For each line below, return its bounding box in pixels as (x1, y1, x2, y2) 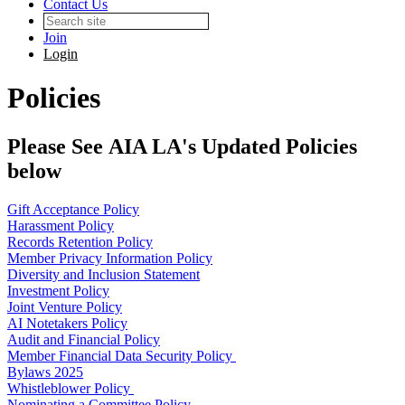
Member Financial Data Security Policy (7, 347, 236, 363)
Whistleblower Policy (7, 380, 134, 396)
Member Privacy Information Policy (7, 250, 212, 266)
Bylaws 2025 (7, 363, 83, 380)
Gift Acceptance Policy (7, 201, 139, 217)
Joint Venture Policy (7, 298, 122, 315)
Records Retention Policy (7, 233, 153, 250)
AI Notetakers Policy (7, 315, 127, 331)
